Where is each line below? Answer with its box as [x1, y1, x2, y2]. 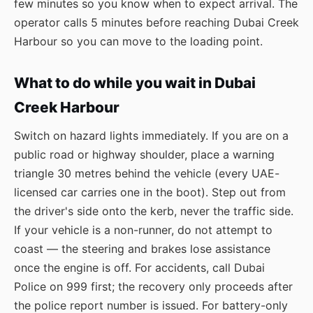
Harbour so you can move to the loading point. [14, 34, 263, 48]
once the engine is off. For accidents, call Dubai [14, 261, 265, 275]
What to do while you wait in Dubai [14, 74, 256, 92]
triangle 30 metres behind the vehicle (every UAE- [14, 166, 279, 180]
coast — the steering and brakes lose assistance [14, 242, 270, 256]
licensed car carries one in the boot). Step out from [14, 185, 286, 199]
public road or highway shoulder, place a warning [14, 147, 275, 161]
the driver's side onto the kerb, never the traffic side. [14, 204, 293, 218]
